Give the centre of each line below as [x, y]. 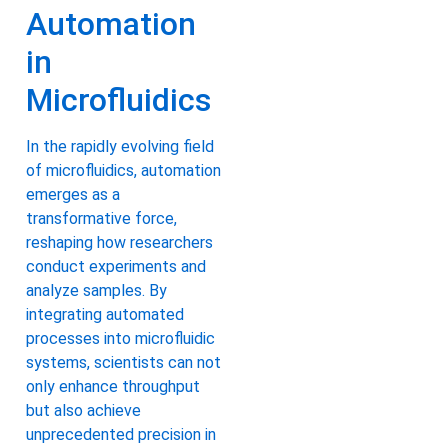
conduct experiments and [116, 267]
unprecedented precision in [121, 435]
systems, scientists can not [123, 363]
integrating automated [105, 315]
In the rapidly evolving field [120, 147]
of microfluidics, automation [123, 171]
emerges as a [73, 195]
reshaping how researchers [119, 243]
